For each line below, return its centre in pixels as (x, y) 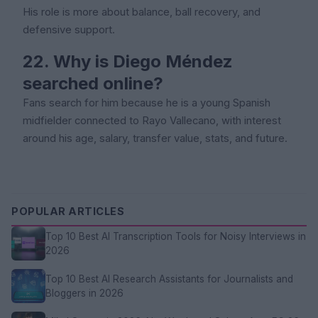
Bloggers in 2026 (84, 293)
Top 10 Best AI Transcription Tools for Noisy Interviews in (176, 236)
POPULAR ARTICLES (68, 211)
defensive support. (69, 29)
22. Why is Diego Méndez (128, 61)
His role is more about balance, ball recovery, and (142, 12)
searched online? (93, 83)
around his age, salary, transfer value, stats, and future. (155, 138)
